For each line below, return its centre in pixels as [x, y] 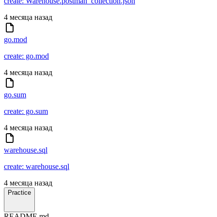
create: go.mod [26, 56]
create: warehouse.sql [37, 167]
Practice [19, 193]
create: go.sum [26, 111]
